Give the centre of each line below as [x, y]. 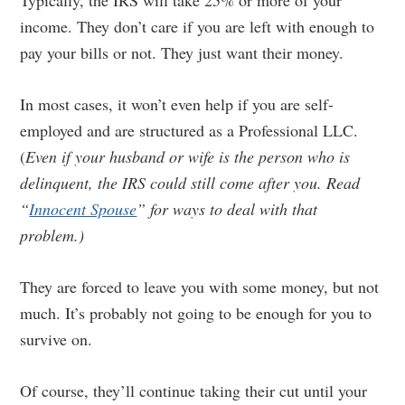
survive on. [57, 339]
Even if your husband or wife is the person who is [188, 156]
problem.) [52, 235]
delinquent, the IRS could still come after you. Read [190, 183]
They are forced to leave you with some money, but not [200, 287]
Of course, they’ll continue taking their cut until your [194, 391]
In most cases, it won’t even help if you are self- [177, 104]
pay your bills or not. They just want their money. [182, 52]
